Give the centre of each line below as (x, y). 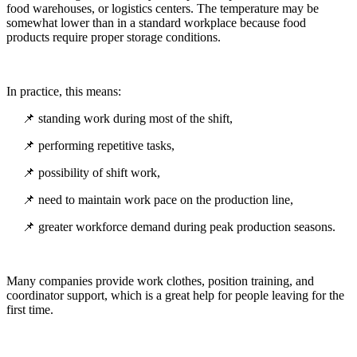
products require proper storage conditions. (114, 37)
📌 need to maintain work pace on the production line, (158, 200)
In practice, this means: (64, 92)
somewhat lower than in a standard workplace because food (156, 23)
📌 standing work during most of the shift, (127, 119)
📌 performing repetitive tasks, (98, 146)
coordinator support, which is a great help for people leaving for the (175, 296)
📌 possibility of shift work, (91, 173)
